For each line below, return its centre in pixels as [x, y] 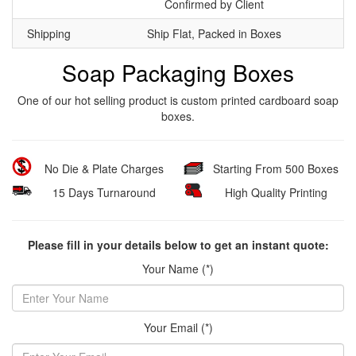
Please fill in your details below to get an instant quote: [178, 244]
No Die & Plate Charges [104, 168]
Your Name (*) [178, 268]
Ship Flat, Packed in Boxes [214, 33]
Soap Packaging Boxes [178, 72]
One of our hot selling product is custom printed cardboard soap [178, 100]
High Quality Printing [276, 192]
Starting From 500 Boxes [276, 168]
